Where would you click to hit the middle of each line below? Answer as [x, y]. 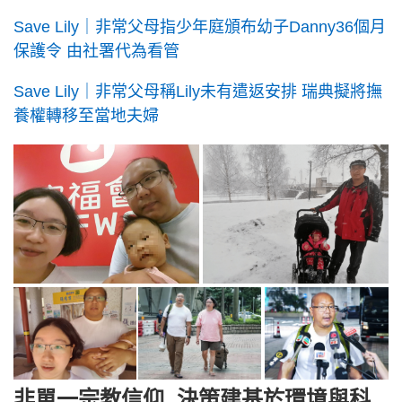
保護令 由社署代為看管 [96, 52]
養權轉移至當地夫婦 [86, 116]
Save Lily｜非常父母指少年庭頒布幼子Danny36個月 [200, 27]
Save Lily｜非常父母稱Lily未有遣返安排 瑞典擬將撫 [198, 92]
